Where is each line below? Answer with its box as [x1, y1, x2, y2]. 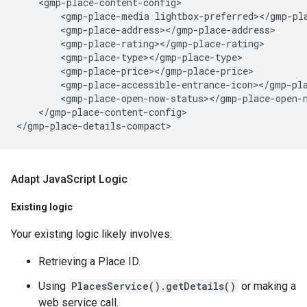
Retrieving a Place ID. [38, 255, 140, 268]
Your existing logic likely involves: [11, 228, 172, 241]
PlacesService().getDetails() [71, 280, 236, 293]
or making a [238, 280, 296, 293]
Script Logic [66, 173, 127, 186]
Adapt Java [11, 173, 66, 186]
